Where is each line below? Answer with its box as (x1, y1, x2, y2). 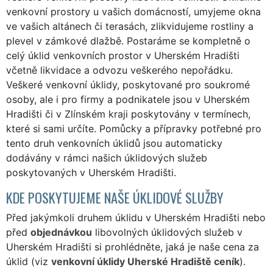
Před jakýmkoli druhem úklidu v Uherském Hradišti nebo (6, 211, 266, 224)
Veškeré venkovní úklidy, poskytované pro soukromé (6, 78, 250, 91)
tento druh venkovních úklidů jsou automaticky (6, 136, 222, 149)
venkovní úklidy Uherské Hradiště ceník (51, 255, 239, 268)
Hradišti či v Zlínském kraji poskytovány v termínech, (6, 107, 250, 120)
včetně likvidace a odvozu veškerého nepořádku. (6, 63, 233, 76)
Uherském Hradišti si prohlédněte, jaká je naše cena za (6, 240, 259, 253)
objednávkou (30, 225, 92, 238)
